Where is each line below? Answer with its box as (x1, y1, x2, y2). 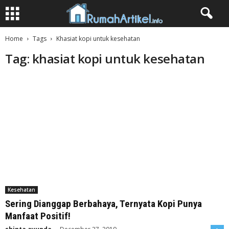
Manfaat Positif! (5, 210, 71, 222)
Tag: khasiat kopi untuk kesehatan (5, 50, 205, 67)
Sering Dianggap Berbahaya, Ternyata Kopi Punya (5, 198, 202, 210)
